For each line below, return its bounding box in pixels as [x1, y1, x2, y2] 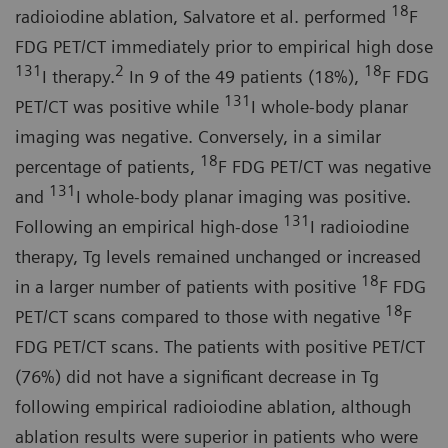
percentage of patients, [15, 155, 200, 177]
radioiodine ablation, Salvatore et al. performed [15, 5, 391, 27]
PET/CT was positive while [15, 95, 224, 117]
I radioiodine [310, 215, 409, 237]
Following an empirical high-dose [15, 215, 283, 237]
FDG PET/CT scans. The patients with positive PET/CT [15, 335, 425, 357]
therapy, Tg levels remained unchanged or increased [15, 245, 421, 267]
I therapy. [42, 65, 115, 87]
